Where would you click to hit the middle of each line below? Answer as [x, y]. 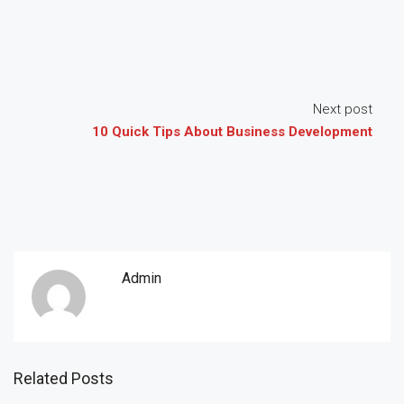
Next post [343, 109]
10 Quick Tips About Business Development [232, 131]
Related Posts [64, 378]
